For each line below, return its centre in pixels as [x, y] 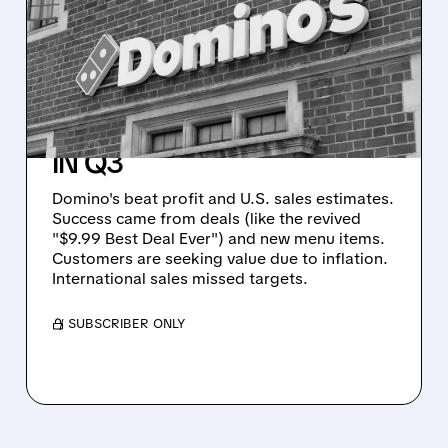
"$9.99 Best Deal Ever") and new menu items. [218, 239]
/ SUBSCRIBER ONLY [121, 324]
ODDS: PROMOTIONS [193, 31]
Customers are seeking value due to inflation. [219, 259]
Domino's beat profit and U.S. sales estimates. [222, 199]
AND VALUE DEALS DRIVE [214, 64]
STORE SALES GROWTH [208, 130]
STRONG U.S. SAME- [183, 97]
